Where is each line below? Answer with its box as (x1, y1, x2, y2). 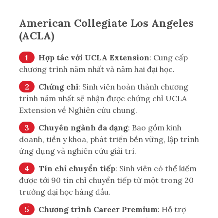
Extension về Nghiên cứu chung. (19, 105, 137, 115)
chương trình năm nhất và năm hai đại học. (19, 64, 175, 74)
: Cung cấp (149, 53, 188, 63)
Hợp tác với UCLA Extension (38, 53, 149, 63)
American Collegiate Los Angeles (19, 16, 194, 30)
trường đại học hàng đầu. (19, 187, 110, 197)
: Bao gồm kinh (128, 123, 182, 133)
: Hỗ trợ (158, 204, 186, 215)
